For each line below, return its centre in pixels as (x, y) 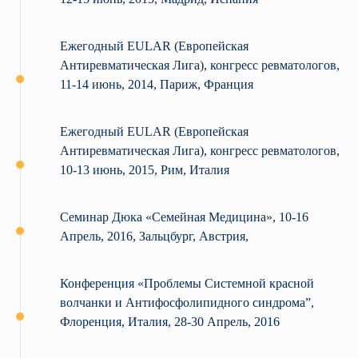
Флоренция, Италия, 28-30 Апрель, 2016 (170, 322)
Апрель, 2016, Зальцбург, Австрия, (154, 237)
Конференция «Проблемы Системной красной (187, 284)
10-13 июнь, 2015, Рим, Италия (145, 170)
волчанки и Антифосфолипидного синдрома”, (187, 303)
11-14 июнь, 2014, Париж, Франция (157, 85)
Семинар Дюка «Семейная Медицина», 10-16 (184, 217)
